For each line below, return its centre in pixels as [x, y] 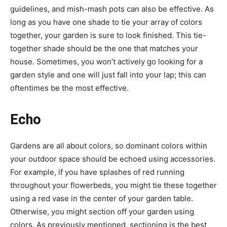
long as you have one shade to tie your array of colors [106, 22]
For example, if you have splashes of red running [97, 172]
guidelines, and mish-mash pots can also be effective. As [112, 9]
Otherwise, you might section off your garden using [102, 212]
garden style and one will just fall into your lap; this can [108, 75]
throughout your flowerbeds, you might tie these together [113, 185]
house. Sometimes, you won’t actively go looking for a [106, 62]
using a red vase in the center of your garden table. [102, 199]
